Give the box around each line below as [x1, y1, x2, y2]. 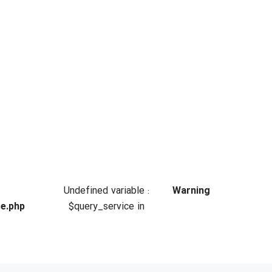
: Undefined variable [63, 183, 144, 199]
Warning [172, 183, 210, 199]
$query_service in [68, 199, 144, 215]
